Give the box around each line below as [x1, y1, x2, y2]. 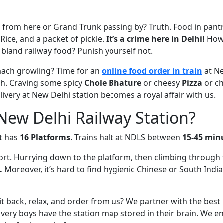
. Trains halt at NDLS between [70, 131, 182, 143]
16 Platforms [20, 131, 70, 143]
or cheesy [141, 77, 182, 88]
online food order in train [102, 65, 202, 76]
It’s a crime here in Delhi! [106, 33, 205, 44]
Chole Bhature [84, 77, 141, 88]
